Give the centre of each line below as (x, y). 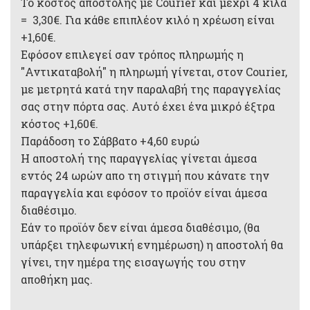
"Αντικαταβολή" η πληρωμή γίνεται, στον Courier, (154, 72)
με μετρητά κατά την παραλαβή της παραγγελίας (151, 89)
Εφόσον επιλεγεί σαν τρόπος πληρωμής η (132, 54)
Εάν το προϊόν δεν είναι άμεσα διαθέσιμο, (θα (140, 227)
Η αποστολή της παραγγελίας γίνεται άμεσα (139, 158)
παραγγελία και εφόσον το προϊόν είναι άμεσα (144, 193)
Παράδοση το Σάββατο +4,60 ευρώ (110, 141)
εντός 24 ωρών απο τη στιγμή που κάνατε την (145, 175)
